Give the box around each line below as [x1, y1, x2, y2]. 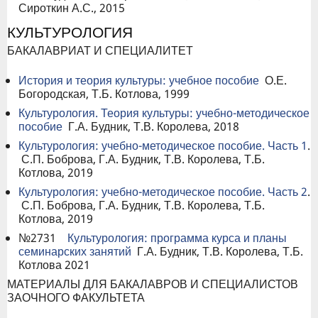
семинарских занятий [18, 243, 131, 260]
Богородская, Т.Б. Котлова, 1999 [18, 86, 192, 102]
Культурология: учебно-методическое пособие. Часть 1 [18, 138, 307, 154]
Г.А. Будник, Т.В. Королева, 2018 [62, 119, 239, 135]
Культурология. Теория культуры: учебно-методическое [18, 105, 309, 121]
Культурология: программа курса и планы [67, 230, 287, 246]
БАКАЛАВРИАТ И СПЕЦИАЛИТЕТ [7, 42, 193, 58]
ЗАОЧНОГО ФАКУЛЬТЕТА [7, 290, 145, 306]
